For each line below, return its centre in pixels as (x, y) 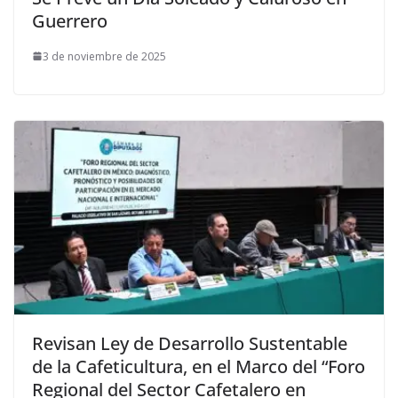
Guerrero (70, 20)
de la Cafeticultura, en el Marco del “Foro (199, 367)
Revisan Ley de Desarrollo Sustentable (190, 344)
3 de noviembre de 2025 (104, 56)
